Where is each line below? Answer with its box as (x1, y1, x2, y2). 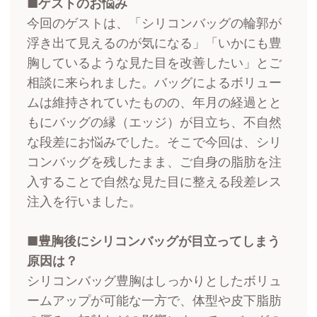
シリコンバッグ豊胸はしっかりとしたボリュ (27, 273, 282, 289)
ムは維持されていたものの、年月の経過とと (27, 95, 282, 110)
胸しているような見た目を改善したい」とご (27, 55, 282, 71)
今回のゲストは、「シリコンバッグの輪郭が (27, 16, 282, 31)
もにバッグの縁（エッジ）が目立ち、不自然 (27, 115, 282, 130)
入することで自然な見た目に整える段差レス (27, 174, 282, 190)
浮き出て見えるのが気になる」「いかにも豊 (27, 35, 282, 51)
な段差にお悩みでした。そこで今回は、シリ (27, 134, 282, 150)
